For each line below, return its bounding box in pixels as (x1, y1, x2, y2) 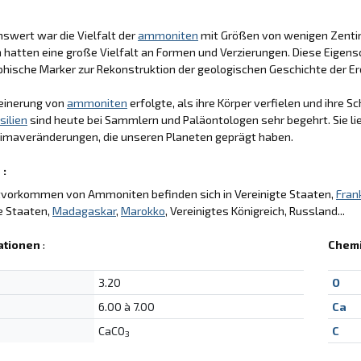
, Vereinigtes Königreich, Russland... (165, 203, 345, 218)
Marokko (121, 203, 165, 218)
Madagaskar (52, 203, 116, 218)
